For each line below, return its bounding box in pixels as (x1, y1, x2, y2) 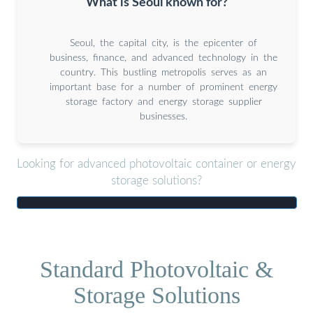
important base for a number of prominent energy (50, 82, 277, 92)
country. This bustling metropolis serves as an (60, 67, 267, 78)
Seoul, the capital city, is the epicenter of (70, 38, 257, 48)
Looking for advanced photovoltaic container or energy (17, 158, 296, 170)
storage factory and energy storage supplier (65, 96, 262, 107)
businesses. (140, 111, 187, 122)
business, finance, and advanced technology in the (50, 52, 277, 63)
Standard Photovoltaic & (40, 256, 273, 282)
